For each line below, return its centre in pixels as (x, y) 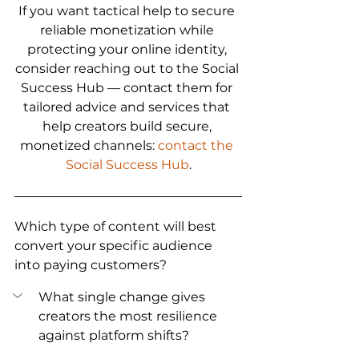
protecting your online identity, (128, 49)
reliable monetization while (128, 30)
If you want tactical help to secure (128, 11)
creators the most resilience (129, 316)
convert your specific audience (115, 246)
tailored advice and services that (128, 107)
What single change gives (123, 297)
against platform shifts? (114, 335)
